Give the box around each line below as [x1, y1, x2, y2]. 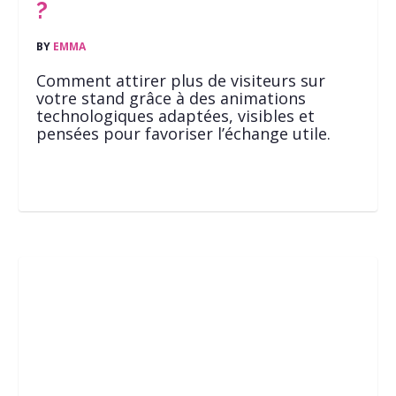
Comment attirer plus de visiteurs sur [36, 70, 325, 91]
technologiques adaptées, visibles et [36, 105, 315, 126]
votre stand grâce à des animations [36, 88, 306, 109]
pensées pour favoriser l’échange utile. [36, 123, 331, 144]
